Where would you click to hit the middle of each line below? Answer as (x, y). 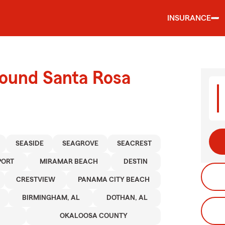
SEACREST (134, 144)
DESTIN (136, 162)
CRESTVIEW (35, 180)
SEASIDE (29, 144)
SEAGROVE (80, 144)
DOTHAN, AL (127, 198)
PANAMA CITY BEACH (114, 180)
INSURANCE (189, 18)
